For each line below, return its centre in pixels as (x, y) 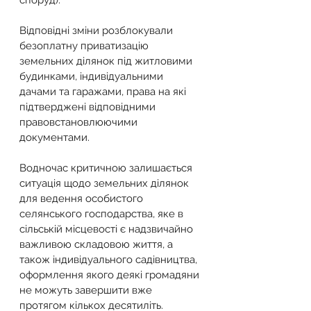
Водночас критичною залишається (107, 168)
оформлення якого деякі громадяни (111, 275)
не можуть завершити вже (87, 290)
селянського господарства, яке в (103, 214)
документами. (54, 137)
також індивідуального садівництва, (110, 260)
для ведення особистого (83, 199)
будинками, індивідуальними (93, 76)
